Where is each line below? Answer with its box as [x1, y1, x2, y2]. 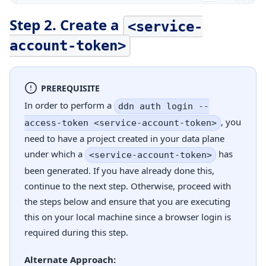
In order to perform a [24, 99, 114, 112]
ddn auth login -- [118, 101, 209, 112]
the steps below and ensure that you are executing [24, 195, 230, 208]
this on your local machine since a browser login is [24, 211, 231, 223]
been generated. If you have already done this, [24, 164, 214, 177]
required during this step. [24, 226, 128, 239]
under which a [24, 148, 85, 160]
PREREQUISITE [40, 82, 100, 94]
